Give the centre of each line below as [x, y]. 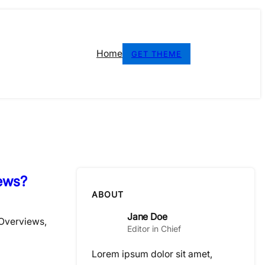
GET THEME [156, 54]
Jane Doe [147, 216]
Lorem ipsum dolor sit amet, [152, 254]
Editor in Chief [154, 228]
